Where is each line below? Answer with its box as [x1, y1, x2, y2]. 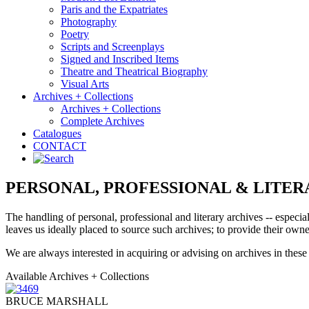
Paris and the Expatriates [61, 3, 168, 15]
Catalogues [33, 128, 81, 139]
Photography [61, 16, 117, 28]
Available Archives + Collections [6, 270, 149, 282]
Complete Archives [61, 115, 144, 127]
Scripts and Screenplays [61, 41, 164, 52]
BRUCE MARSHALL [6, 295, 108, 307]
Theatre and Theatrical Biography [61, 66, 208, 77]
